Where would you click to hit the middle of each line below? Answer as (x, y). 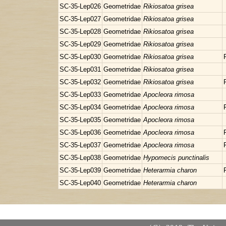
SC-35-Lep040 (80, 183)
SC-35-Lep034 (80, 107)
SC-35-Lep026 (80, 7)
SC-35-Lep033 (80, 95)
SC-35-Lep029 (80, 44)
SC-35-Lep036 (80, 133)
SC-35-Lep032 (80, 82)
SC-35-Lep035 (80, 120)
